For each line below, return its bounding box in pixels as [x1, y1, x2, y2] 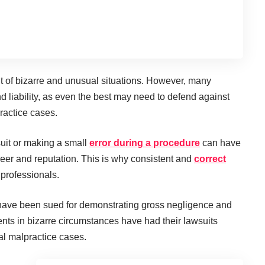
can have [200, 138, 241, 148]
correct [194, 154, 226, 164]
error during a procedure [89, 138, 200, 148]
